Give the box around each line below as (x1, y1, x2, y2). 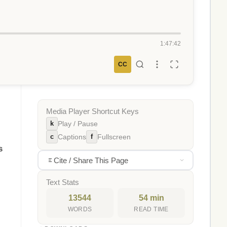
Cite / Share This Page (53, 156, 128, 165)
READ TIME (134, 206, 169, 212)
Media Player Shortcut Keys (46, 107, 139, 116)
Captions (58, 133, 86, 141)
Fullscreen (97, 133, 131, 141)
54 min (138, 194, 164, 202)
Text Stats (46, 178, 79, 186)
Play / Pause (58, 120, 98, 128)
